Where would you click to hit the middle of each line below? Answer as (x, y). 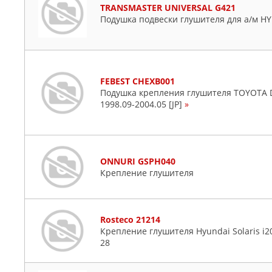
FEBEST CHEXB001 (138, 81)
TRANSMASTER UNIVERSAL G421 (168, 8)
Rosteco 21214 (130, 219)
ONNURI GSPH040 (138, 161)
